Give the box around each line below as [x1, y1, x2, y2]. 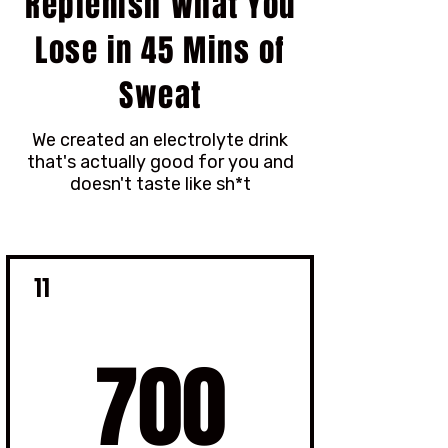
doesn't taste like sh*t [69, 173, 251, 195]
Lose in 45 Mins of [35, 28, 286, 73]
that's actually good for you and [26, 151, 294, 173]
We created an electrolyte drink [32, 129, 288, 151]
